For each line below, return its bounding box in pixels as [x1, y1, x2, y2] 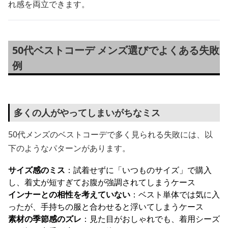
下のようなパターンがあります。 [8, 142, 130, 154]
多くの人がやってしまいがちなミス [14, 106, 160, 119]
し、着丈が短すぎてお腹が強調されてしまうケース [8, 177, 195, 188]
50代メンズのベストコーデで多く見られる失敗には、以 [8, 129, 213, 140]
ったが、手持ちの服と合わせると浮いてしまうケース [8, 201, 204, 212]
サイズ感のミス [8, 164, 65, 176]
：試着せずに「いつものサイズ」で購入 [65, 164, 212, 176]
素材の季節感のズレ [8, 213, 81, 224]
